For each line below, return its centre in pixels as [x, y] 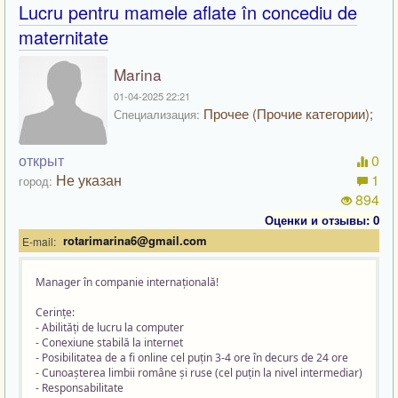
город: [36, 181]
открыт [41, 160]
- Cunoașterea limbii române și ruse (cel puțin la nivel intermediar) [199, 373]
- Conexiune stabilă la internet [109, 342]
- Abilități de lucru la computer [110, 327]
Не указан [89, 180]
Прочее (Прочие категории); [287, 113]
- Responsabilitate [80, 388]
